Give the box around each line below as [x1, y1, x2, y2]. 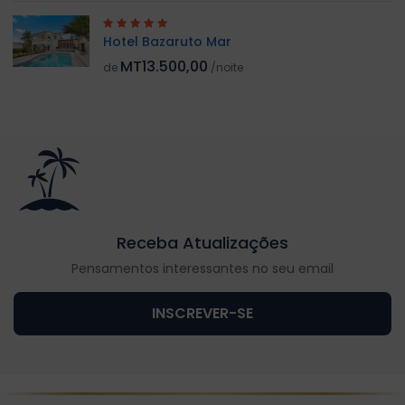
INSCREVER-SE [152, 302, 253, 324]
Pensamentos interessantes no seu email [71, 259, 334, 278]
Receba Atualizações [117, 231, 288, 255]
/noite [211, 60, 243, 76]
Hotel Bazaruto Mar [103, 33, 231, 52]
